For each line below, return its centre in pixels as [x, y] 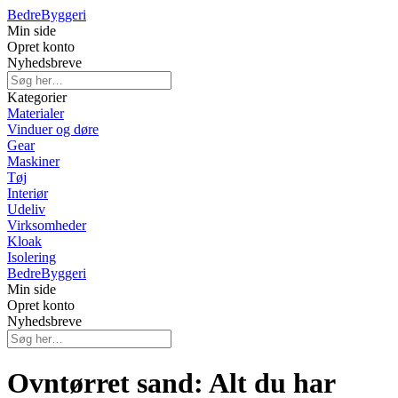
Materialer [36, 113]
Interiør [28, 193]
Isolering [32, 257]
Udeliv [26, 209]
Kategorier [37, 97]
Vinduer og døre [53, 129]
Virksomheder [47, 225]
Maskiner [33, 161]
